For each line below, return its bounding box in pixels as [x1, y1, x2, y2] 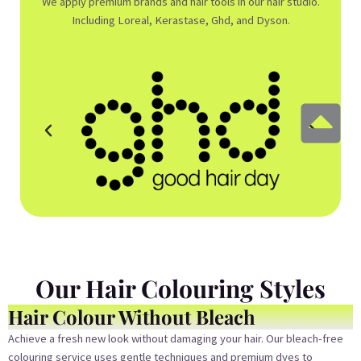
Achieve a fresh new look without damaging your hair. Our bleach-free [8, 330, 343, 346]
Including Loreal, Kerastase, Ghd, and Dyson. [71, 13, 290, 28]
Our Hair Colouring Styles [35, 272, 326, 305]
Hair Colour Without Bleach [8, 303, 255, 330]
